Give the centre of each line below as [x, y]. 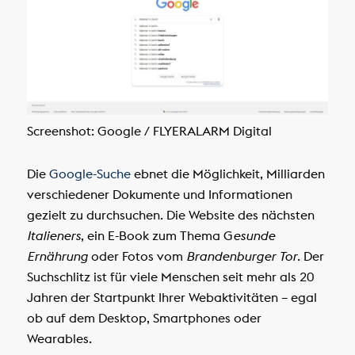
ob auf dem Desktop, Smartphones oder [144, 318]
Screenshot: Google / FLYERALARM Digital [149, 131]
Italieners [53, 236]
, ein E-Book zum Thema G [157, 236]
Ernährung [57, 256]
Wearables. [59, 339]
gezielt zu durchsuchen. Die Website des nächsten [170, 215]
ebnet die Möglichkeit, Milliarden [227, 174]
